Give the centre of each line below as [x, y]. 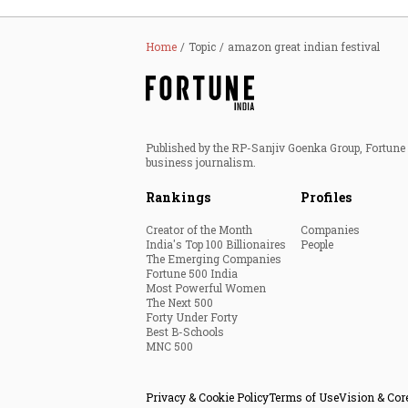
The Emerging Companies [214, 259]
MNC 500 [169, 346]
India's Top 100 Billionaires [216, 244]
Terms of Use [304, 397]
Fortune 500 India [192, 273]
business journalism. [201, 162]
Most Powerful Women [206, 288]
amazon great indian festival [304, 46]
